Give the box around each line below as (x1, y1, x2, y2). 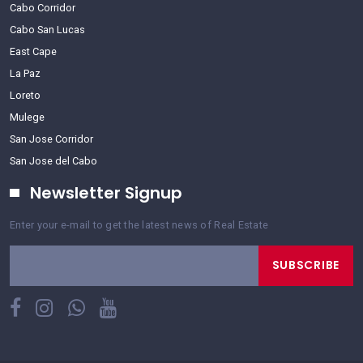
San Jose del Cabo (10, 154, 97, 167)
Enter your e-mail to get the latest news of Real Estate (10, 218, 269, 231)
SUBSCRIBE (271, 257, 340, 274)
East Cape (10, 45, 57, 58)
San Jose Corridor (10, 132, 93, 145)
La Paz (10, 66, 41, 79)
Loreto (10, 88, 41, 101)
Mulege (10, 110, 45, 123)
